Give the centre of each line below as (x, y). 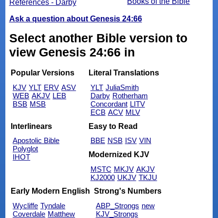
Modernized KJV (119, 154)
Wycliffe (26, 205)
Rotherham (130, 96)
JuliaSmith (122, 88)
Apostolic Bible (36, 141)
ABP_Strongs (117, 205)
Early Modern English (51, 191)
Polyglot (26, 149)
